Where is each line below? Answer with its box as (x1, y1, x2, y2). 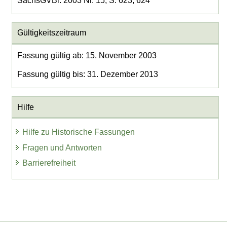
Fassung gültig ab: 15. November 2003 (17, 51, 157, 60)
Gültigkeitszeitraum (17, 28, 86, 37)
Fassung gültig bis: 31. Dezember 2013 (17, 70, 158, 79)
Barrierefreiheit (22, 159, 76, 168)
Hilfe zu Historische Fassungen (22, 127, 135, 136)
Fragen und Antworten (22, 143, 102, 152)
